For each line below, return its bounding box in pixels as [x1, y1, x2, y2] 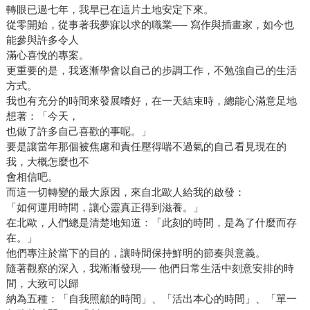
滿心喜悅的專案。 [6, 48, 89, 61]
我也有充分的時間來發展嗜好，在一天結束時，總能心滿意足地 [6, 94, 297, 107]
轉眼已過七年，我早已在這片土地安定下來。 [6, 3, 214, 15]
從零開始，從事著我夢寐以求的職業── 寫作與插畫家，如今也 [6, 18, 294, 30]
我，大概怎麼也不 [6, 155, 89, 167]
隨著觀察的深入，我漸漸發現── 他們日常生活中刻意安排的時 [6, 262, 294, 274]
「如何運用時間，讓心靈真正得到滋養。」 [6, 201, 203, 213]
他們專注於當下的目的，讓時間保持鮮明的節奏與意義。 [6, 246, 266, 259]
